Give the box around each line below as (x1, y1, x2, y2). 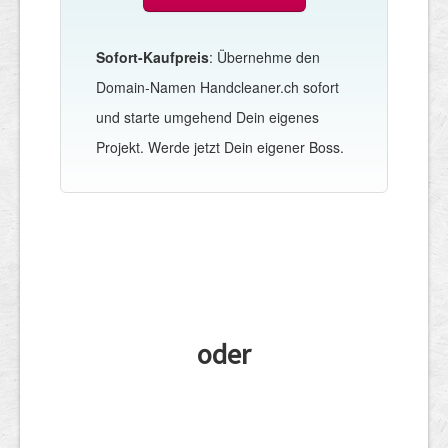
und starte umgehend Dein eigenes (96, 106, 319, 127)
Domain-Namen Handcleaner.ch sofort (96, 76, 339, 97)
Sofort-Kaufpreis (96, 46, 209, 67)
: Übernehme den (209, 46, 320, 67)
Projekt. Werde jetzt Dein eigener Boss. (96, 136, 344, 157)
